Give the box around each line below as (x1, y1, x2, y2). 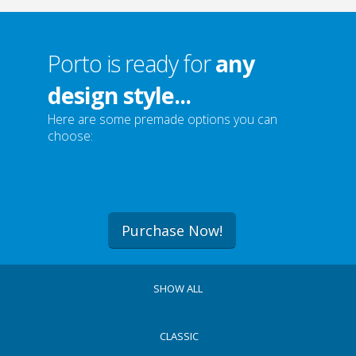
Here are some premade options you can (48, 142, 277, 160)
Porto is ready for (48, 79, 215, 110)
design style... (48, 111, 191, 142)
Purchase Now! (122, 253, 222, 272)
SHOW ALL (153, 313, 203, 327)
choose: (48, 159, 93, 176)
